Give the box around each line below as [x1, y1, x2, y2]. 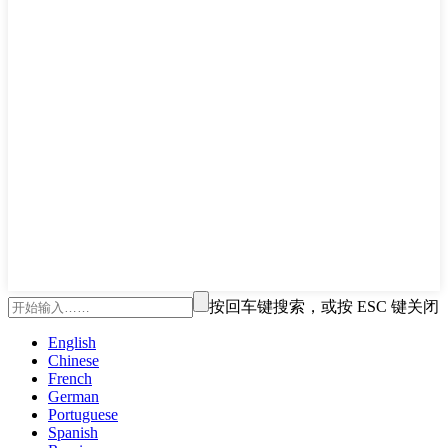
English [48, 333, 96, 351]
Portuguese [48, 405, 118, 423]
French [48, 369, 92, 387]
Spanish [48, 423, 98, 441]
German [48, 387, 99, 405]
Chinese [48, 351, 99, 369]
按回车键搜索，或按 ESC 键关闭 [209, 297, 439, 315]
